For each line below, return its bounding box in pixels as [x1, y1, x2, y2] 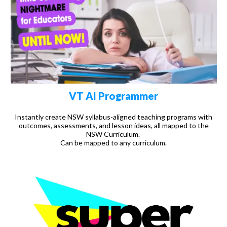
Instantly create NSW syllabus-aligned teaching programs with [15, 112, 212, 121]
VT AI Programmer [69, 89, 158, 102]
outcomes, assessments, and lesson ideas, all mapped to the [18, 121, 209, 130]
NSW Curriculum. [86, 129, 141, 138]
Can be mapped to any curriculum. [60, 138, 167, 147]
